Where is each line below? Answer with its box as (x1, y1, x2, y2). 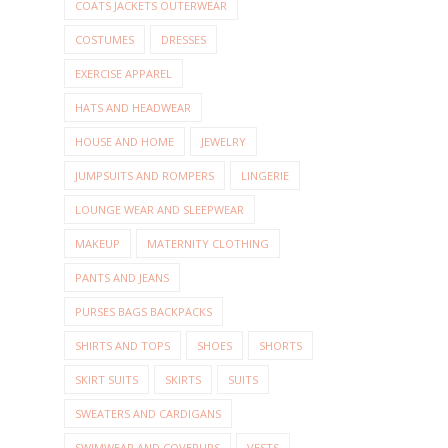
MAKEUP (75, 236, 120, 252)
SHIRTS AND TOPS (75, 338, 170, 354)
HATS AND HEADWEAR (75, 100, 191, 116)
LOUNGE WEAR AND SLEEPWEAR (75, 202, 244, 218)
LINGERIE (241, 168, 289, 184)
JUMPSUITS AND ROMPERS (75, 168, 214, 184)
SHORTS (259, 338, 302, 354)
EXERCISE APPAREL (75, 66, 172, 82)
